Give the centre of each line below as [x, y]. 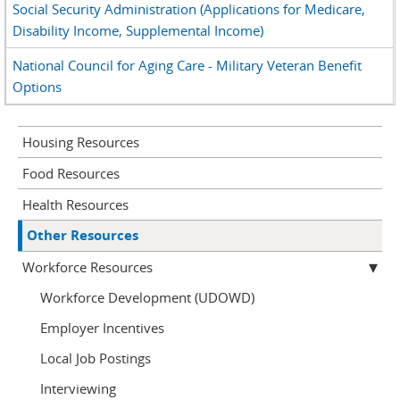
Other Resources [83, 236]
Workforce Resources [87, 267]
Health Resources [75, 205]
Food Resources [71, 174]
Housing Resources [81, 142]
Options [37, 87]
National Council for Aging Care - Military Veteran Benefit [187, 66]
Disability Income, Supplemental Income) [138, 31]
